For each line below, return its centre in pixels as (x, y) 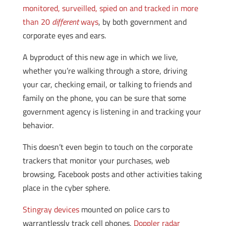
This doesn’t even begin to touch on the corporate (107, 147)
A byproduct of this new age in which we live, (100, 57)
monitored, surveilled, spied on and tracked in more (110, 8)
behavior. (38, 125)
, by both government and (142, 22)
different (65, 22)
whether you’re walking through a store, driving (105, 71)
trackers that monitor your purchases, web (96, 160)
